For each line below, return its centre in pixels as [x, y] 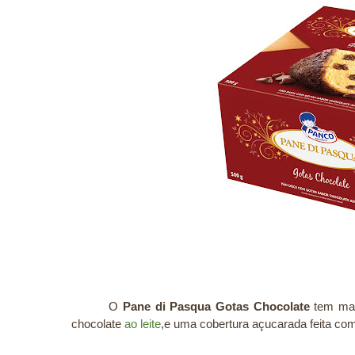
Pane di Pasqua [169, 306]
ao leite [143, 323]
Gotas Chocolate [262, 306]
